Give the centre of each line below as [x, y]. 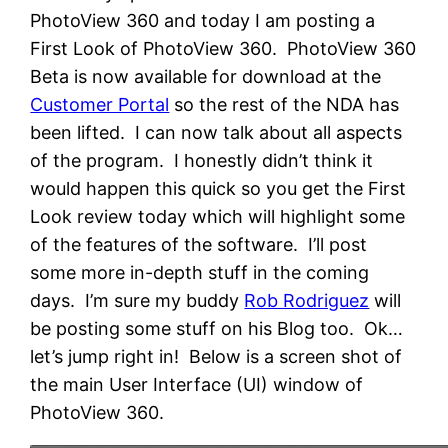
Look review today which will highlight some [218, 217]
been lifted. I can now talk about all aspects [216, 133]
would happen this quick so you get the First [218, 189]
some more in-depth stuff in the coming [200, 273]
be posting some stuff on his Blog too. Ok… [217, 329]
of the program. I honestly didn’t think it [202, 161]
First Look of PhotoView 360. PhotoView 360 [223, 49]
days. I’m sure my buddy [137, 301]
